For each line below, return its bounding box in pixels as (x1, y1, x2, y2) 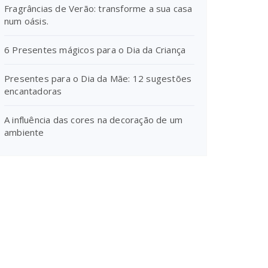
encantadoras (4, 85, 62, 97)
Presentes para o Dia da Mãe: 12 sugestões (4, 72, 192, 84)
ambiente (4, 126, 44, 138)
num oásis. (4, 15, 48, 27)
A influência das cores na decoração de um (4, 114, 183, 126)
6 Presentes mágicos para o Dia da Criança (4, 44, 186, 56)
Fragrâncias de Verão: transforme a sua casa (4, 2, 193, 14)
